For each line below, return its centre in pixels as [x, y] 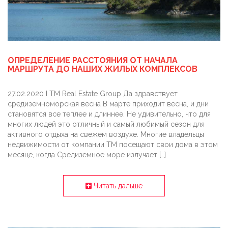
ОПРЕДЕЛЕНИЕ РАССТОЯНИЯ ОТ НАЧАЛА [93, 61]
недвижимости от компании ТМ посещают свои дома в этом [113, 145]
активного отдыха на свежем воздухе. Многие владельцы [106, 135]
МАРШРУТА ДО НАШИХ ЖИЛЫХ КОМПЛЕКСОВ [103, 69]
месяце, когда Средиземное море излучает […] [87, 155]
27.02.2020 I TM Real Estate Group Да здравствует [93, 94]
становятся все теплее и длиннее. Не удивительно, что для [109, 114]
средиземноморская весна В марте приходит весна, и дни [108, 104]
